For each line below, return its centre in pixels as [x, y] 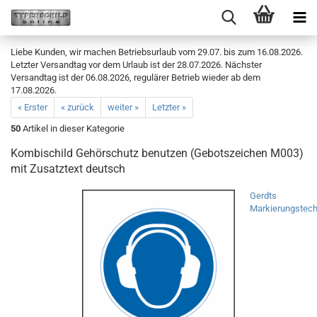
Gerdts [263, 196]
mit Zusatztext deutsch [68, 169]
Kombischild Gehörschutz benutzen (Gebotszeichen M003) [157, 153]
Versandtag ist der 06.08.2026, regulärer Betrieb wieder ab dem [136, 77]
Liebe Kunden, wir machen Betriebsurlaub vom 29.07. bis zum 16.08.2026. [157, 52]
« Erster [33, 107]
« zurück [77, 107]
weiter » [123, 107]
